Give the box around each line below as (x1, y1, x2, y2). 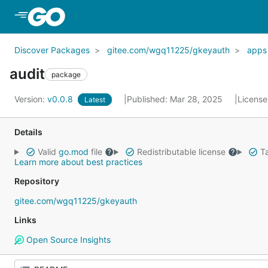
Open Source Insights (23, 234, 111, 245)
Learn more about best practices (14, 157, 142, 167)
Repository (14, 176, 59, 186)
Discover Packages (14, 45, 90, 55)
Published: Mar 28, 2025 (127, 94, 225, 104)
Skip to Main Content (67, 10, 164, 22)
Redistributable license (134, 147, 228, 157)
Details (14, 127, 42, 137)
